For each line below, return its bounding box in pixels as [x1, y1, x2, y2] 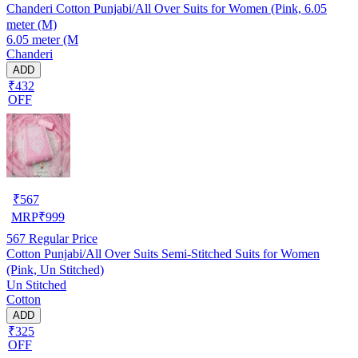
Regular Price [26, 231, 97, 245]
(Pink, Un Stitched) [6, 262, 104, 276]
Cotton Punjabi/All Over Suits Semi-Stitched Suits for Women [6, 246, 320, 261]
